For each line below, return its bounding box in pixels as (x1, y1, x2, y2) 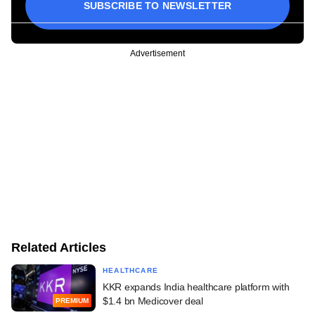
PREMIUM (56, 297, 89, 305)
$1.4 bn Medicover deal (103, 295, 203, 307)
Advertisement (130, 48, 185, 58)
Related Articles (11, 240, 106, 255)
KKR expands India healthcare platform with (103, 281, 290, 292)
